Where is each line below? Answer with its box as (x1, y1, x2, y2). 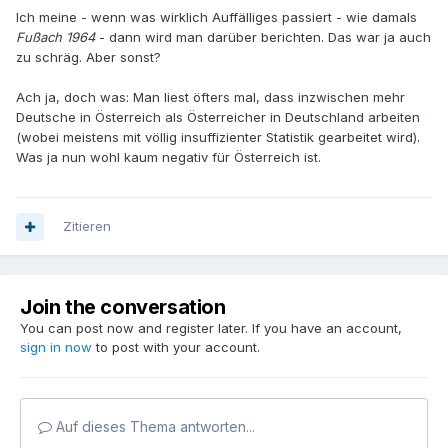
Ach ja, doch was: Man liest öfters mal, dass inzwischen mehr (16, 89, 405, 106)
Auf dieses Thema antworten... (52, 418, 255, 436)
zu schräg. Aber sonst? (16, 49, 161, 66)
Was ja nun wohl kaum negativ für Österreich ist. (16, 149, 321, 166)
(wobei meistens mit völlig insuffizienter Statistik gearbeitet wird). (16, 129, 420, 146)
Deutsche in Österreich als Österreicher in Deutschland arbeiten (16, 109, 420, 126)
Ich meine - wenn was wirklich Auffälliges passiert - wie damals (16, 9, 417, 26)
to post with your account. (92, 339, 260, 356)
